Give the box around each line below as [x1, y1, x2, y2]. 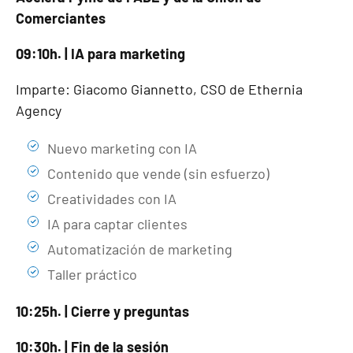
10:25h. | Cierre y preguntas [16, 303, 189, 320]
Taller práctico [47, 266, 137, 283]
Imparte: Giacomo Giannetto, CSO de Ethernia [16, 80, 303, 98]
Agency [16, 102, 61, 119]
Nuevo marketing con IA [47, 139, 197, 157]
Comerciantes [16, 9, 106, 27]
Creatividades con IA [47, 190, 176, 207]
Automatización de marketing [47, 240, 232, 258]
